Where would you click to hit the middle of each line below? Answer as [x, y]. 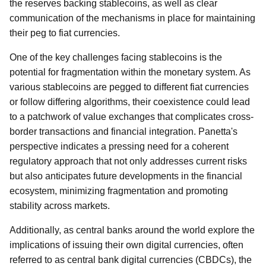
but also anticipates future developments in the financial [126, 176]
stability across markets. [60, 206]
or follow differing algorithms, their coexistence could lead [130, 102]
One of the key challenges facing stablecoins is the [116, 57]
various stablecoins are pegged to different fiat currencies [129, 87]
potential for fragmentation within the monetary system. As [130, 72]
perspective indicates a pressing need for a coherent [119, 146]
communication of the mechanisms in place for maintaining [132, 18]
